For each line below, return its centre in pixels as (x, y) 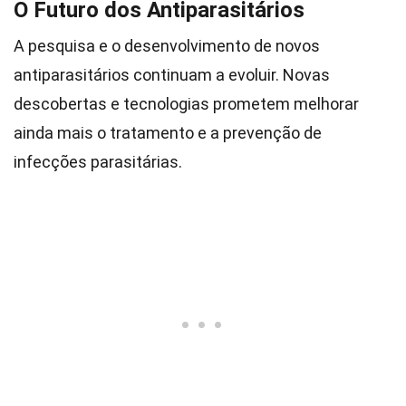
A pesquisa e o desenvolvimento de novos (167, 46)
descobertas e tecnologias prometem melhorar (186, 104)
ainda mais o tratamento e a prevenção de (168, 133)
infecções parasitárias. (98, 162)
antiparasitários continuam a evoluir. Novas (172, 75)
